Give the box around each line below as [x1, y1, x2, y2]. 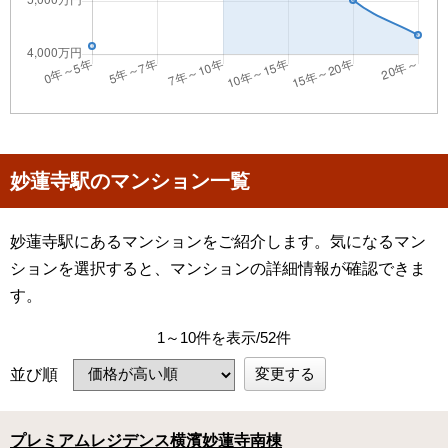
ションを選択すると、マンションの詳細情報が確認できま [10, 260, 426, 278]
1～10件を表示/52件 [157, 329, 291, 347]
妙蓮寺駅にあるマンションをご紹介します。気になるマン [10, 233, 426, 251]
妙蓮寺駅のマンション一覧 [10, 170, 250, 193]
